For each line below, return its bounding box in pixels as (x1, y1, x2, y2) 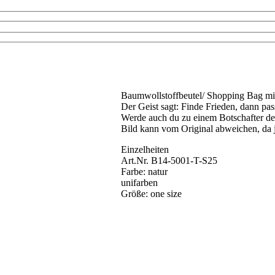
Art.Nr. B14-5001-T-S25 (121, 155, 218, 166)
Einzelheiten (121, 144, 169, 155)
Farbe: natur (121, 166, 168, 177)
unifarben (121, 177, 158, 188)
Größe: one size (121, 188, 182, 199)
